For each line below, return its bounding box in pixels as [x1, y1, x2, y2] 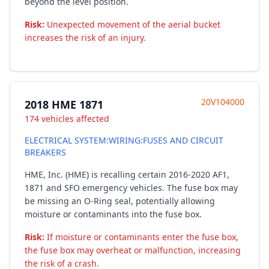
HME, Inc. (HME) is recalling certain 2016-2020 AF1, [25, 169, 229, 180]
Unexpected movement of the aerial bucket [44, 19, 220, 30]
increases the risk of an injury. [25, 32, 146, 43]
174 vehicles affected [25, 113, 109, 124]
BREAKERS [25, 147, 66, 158]
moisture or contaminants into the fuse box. [25, 208, 202, 220]
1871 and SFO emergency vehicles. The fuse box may [25, 182, 238, 193]
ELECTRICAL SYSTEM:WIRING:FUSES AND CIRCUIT [25, 134, 223, 146]
